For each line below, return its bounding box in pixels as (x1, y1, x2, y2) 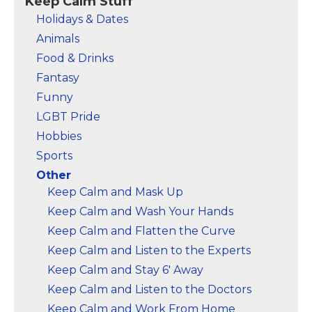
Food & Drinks (36, 52, 114, 65)
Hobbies (36, 130, 81, 143)
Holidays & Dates (36, 13, 128, 26)
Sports (36, 149, 72, 162)
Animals (36, 32, 79, 45)
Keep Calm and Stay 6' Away (47, 263, 203, 276)
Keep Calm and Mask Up (47, 185, 183, 198)
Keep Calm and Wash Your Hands (47, 205, 233, 218)
